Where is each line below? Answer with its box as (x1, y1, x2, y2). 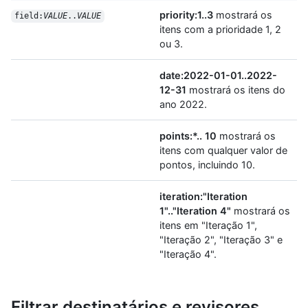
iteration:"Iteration (159, 190, 247, 203)
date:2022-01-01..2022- (159, 69, 277, 82)
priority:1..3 (159, 9, 213, 21)
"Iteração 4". (159, 248, 217, 261)
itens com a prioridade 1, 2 (159, 23, 281, 36)
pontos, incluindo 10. (159, 159, 255, 171)
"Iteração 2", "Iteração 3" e (159, 234, 283, 246)
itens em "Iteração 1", (159, 219, 257, 232)
